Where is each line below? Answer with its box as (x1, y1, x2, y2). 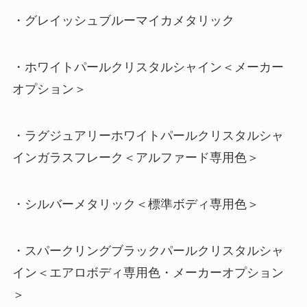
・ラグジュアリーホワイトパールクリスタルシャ (12, 128, 284, 143)
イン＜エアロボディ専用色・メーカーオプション (12, 265, 284, 280)
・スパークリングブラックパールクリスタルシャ (12, 243, 284, 258)
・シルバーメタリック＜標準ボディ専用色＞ (12, 197, 259, 211)
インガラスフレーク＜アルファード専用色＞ (12, 150, 259, 164)
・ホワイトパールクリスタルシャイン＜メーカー (12, 60, 284, 75)
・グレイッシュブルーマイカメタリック (12, 14, 234, 28)
